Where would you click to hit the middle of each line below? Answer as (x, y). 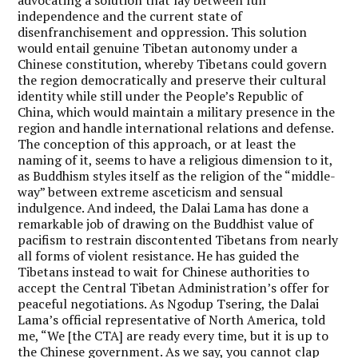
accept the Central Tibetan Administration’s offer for (174, 287)
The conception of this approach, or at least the (157, 143)
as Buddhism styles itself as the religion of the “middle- (177, 175)
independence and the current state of (130, 16)
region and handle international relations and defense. (176, 127)
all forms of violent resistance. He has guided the (159, 255)
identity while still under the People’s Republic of (161, 95)
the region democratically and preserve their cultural (172, 80)
